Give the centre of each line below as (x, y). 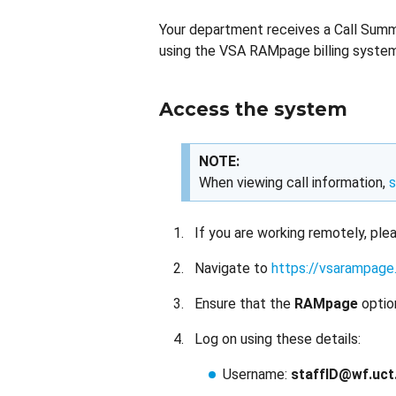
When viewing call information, (294, 183)
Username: (257, 374)
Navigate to (233, 268)
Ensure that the (244, 304)
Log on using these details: (278, 339)
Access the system (253, 109)
